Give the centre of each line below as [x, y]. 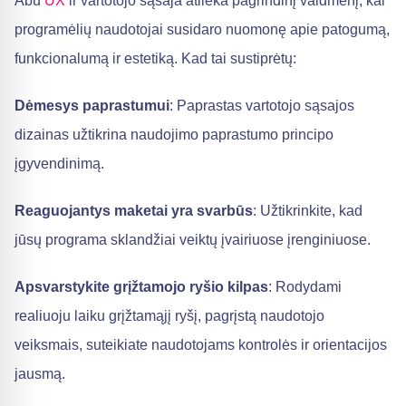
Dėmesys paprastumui [92, 105]
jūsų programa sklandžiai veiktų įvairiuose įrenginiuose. [193, 239]
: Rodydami [305, 286]
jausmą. [40, 373]
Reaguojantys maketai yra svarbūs [134, 210]
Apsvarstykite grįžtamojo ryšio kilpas [141, 286]
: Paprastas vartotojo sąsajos [262, 105]
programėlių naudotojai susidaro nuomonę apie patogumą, [202, 29]
